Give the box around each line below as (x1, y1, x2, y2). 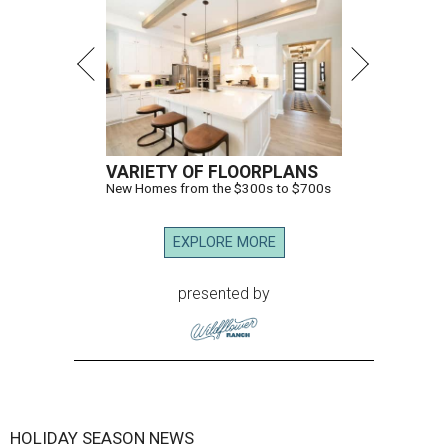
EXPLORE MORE (172, 234, 276, 252)
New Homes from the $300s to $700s (106, 180, 331, 197)
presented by (178, 284, 270, 304)
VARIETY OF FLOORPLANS (106, 162, 318, 183)
